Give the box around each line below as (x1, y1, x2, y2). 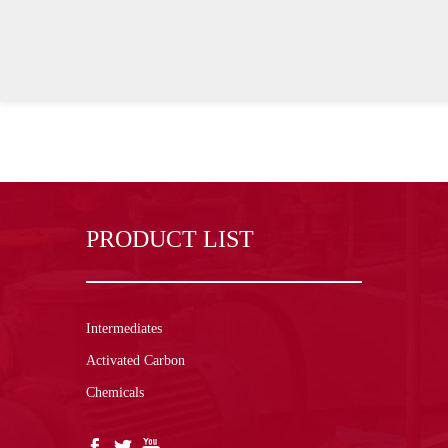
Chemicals (86, 385, 144, 401)
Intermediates (86, 321, 162, 337)
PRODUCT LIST (86, 226, 254, 253)
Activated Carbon (86, 353, 185, 369)
